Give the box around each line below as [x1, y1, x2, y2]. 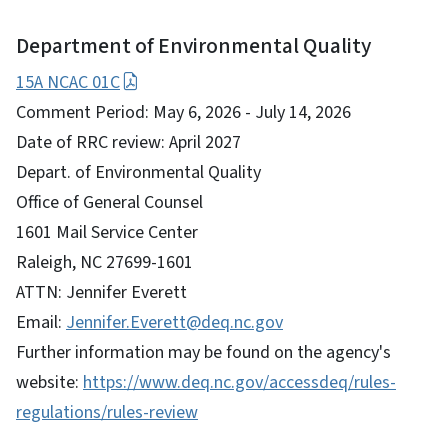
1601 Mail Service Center [16, 219, 198, 245]
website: [16, 369, 83, 395]
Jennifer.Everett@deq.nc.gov [66, 309, 283, 335]
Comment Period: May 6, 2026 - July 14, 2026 [16, 99, 351, 125]
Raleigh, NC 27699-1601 [16, 249, 193, 275]
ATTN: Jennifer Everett [16, 279, 187, 305]
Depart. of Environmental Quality [16, 159, 261, 185]
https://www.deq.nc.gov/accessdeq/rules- [83, 369, 396, 395]
